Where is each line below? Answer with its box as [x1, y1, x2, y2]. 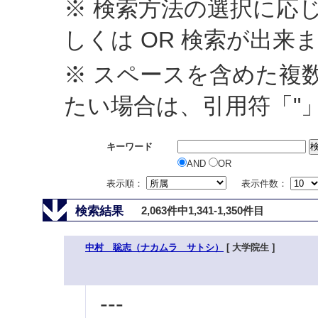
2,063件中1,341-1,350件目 [141, 204, 264, 216]
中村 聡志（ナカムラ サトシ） [85, 242, 224, 253]
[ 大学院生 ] [224, 242, 275, 253]
